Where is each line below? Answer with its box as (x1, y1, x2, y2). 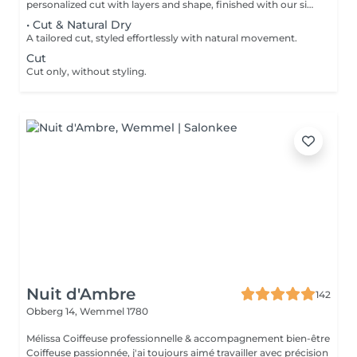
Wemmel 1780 (80, 305, 148, 317)
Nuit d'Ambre (26, 284, 135, 304)
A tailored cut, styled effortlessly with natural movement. (26, 32, 297, 44)
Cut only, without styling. (26, 65, 147, 77)
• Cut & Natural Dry (26, 18, 131, 32)
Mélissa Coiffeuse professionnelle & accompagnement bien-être (26, 332, 63, 344)
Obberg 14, (26, 305, 80, 317)
